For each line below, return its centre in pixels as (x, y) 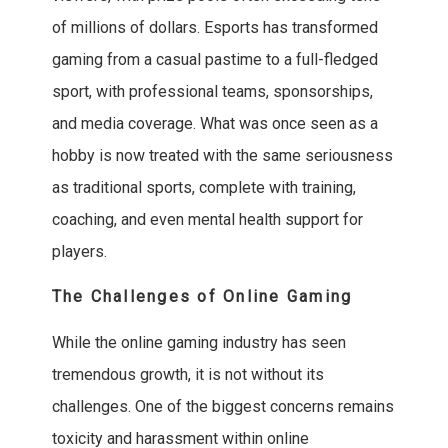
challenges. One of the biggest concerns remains (222, 407)
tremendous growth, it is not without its (187, 375)
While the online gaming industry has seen (198, 343)
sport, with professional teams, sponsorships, (212, 92)
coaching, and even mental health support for (207, 220)
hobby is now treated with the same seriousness (222, 156)
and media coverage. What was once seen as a (214, 124)
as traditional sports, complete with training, (203, 188)
